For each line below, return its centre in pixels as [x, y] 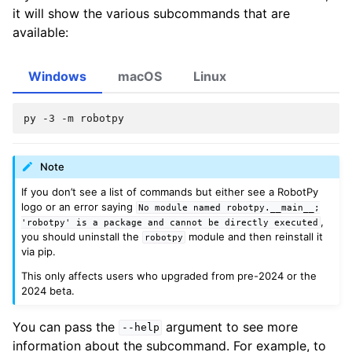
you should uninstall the [82, 236]
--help [140, 328]
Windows [57, 76]
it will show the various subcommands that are [151, 13]
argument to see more [230, 326]
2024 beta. [48, 290]
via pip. [39, 251]
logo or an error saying [79, 206]
